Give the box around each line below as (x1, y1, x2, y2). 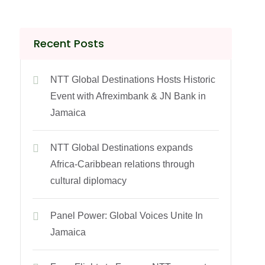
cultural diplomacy (50, 176, 127, 186)
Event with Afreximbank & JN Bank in (50, 91, 206, 101)
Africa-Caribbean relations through (50, 159, 195, 169)
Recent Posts (34, 36, 105, 51)
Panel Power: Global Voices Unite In (50, 211, 203, 221)
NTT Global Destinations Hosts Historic (50, 75, 216, 85)
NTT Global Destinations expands (50, 143, 193, 153)
